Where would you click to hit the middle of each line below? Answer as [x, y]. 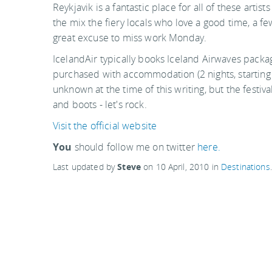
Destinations [246, 167]
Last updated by [85, 167]
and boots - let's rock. [100, 104]
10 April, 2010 [182, 167]
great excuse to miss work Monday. [130, 38]
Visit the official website [105, 126]
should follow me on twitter [135, 147]
